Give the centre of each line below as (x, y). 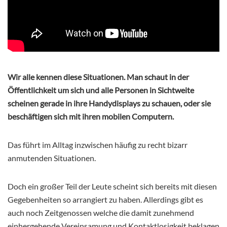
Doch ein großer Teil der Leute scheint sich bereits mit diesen (112, 186)
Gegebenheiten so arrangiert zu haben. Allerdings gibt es (105, 199)
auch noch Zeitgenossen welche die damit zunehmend (101, 212)
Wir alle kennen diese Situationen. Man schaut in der (98, 77)
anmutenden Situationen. (52, 158)
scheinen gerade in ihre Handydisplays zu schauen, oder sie (109, 103)
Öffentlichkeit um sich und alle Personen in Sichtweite (101, 90)
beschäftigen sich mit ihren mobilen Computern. (91, 116)
